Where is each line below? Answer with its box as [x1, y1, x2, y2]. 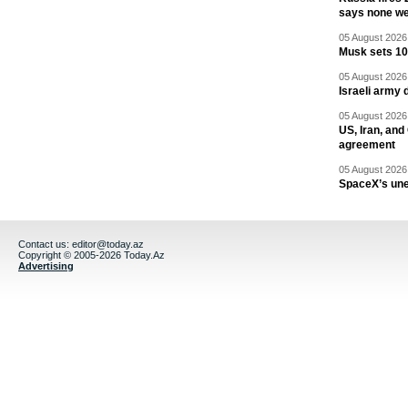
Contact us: [18, 239, 72, 250]
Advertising [18, 260, 74, 271]
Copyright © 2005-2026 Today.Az [18, 250, 165, 260]
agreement [339, 138, 395, 151]
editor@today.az [72, 239, 144, 250]
